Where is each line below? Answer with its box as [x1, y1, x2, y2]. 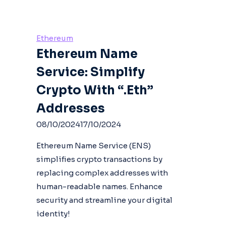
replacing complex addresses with [36, 167, 168, 178]
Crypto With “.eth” [36, 82, 153, 98]
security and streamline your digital [36, 195, 173, 205]
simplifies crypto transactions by [36, 154, 162, 164]
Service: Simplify [36, 64, 145, 80]
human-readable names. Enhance [36, 181, 162, 191]
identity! [36, 208, 70, 218]
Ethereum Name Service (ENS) [36, 140, 151, 150]
